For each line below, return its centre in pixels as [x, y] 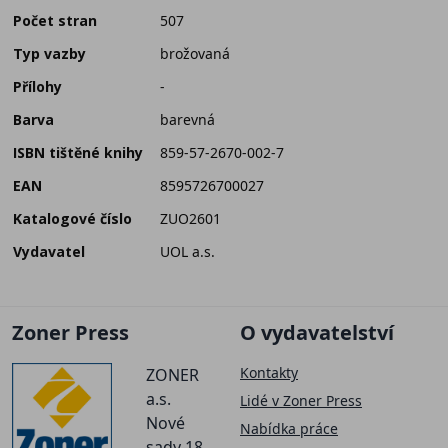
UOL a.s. [187, 252]
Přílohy [37, 87]
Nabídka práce [289, 428]
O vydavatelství [317, 332]
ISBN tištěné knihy [78, 153]
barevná [187, 120]
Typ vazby [49, 54]
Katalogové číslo [72, 219]
